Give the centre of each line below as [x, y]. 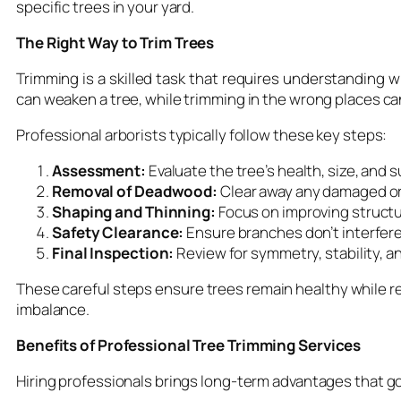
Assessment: [99, 170]
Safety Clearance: [118, 232]
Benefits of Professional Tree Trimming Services [189, 345]
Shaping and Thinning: [134, 211]
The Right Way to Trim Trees [115, 42]
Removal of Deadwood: [135, 191]
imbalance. [53, 309]
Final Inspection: [113, 252]
